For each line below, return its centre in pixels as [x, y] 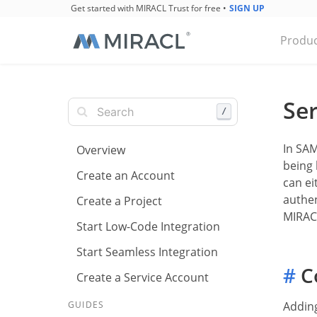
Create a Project [119, 201]
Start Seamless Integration [147, 252]
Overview [101, 150]
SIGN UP [247, 8]
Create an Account [126, 175]
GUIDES [86, 305]
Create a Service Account [143, 277]
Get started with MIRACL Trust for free [145, 8]
